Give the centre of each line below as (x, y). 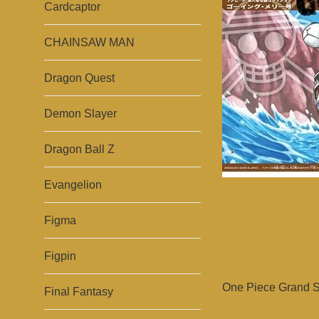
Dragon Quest (79, 78)
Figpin (60, 256)
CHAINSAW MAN (89, 42)
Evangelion (73, 185)
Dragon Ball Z (79, 149)
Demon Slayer (80, 114)
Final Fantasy (79, 292)
